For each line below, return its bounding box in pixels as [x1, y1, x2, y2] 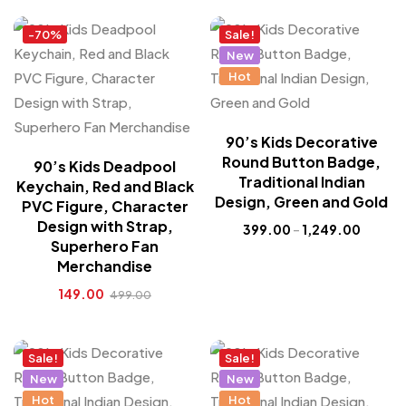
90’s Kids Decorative [225, 132, 378, 151]
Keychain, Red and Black [15, 177, 194, 196]
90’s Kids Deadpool [34, 157, 176, 176]
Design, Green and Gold [215, 192, 388, 211]
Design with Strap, [36, 217, 173, 236]
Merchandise [57, 256, 152, 275]
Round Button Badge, [222, 152, 381, 171]
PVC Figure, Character [21, 197, 188, 216]
